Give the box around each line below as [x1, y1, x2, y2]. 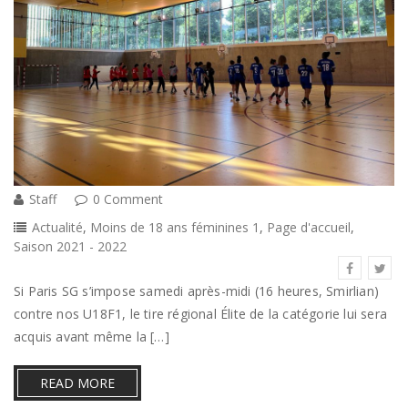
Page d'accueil [267, 218, 351, 236]
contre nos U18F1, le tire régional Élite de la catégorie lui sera [14, 304, 388, 322]
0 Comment [93, 189, 163, 208]
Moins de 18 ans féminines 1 [90, 218, 260, 236]
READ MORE [40, 373, 115, 392]
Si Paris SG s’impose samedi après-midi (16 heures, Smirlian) [14, 281, 380, 300]
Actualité [32, 218, 83, 236]
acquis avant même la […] [14, 327, 169, 345]
